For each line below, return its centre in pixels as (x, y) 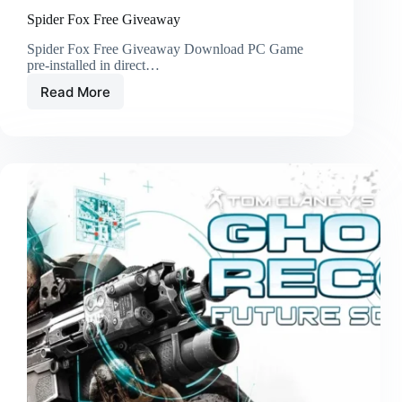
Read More (75, 92)
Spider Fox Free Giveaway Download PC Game (165, 49)
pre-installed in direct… (93, 66)
